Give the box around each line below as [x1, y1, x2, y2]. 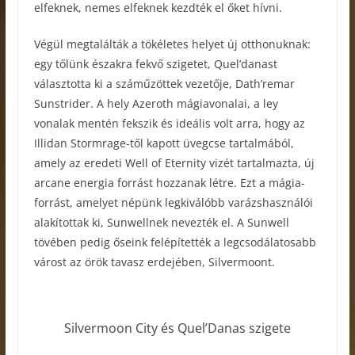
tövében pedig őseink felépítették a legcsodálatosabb [33, 235, 316, 250]
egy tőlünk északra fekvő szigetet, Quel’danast [33, 56, 277, 72]
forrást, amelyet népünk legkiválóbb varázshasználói [33, 195, 313, 211]
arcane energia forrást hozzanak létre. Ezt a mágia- [33, 175, 305, 191]
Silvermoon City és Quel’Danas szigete [63, 319, 291, 338]
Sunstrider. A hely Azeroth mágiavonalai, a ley [33, 96, 278, 112]
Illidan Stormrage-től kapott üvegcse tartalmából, [33, 136, 294, 151]
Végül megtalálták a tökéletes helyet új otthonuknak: [33, 36, 311, 52]
